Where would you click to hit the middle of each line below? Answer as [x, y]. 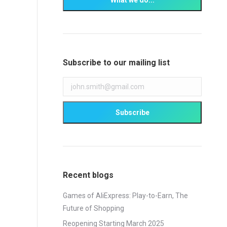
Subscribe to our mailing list [116, 63]
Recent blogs [88, 175]
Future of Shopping [93, 208]
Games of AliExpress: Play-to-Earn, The [125, 196]
